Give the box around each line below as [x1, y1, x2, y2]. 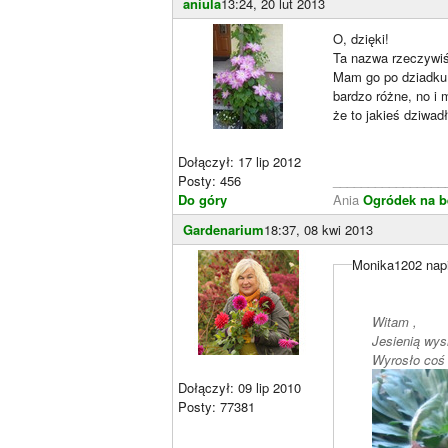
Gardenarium [183, 220, 264, 239]
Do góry [178, 190, 227, 209]
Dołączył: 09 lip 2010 [178, 378, 301, 397]
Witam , [371, 311, 417, 331]
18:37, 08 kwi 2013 [264, 220, 373, 239]
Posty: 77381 [178, 397, 255, 416]
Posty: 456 [178, 171, 241, 190]
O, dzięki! [333, 29, 389, 48]
